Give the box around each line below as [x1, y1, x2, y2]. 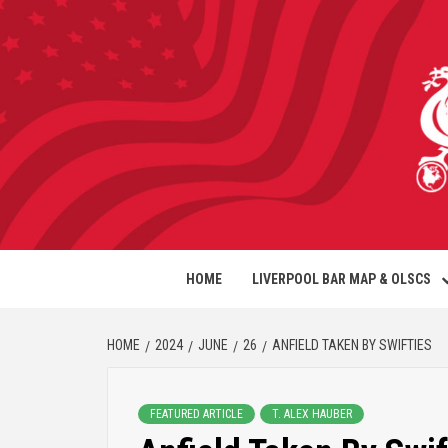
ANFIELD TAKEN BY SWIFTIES [272, 337, 432, 353]
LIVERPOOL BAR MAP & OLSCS [252, 271, 431, 287]
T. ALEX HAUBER [272, 407, 352, 421]
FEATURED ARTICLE [150, 407, 243, 421]
